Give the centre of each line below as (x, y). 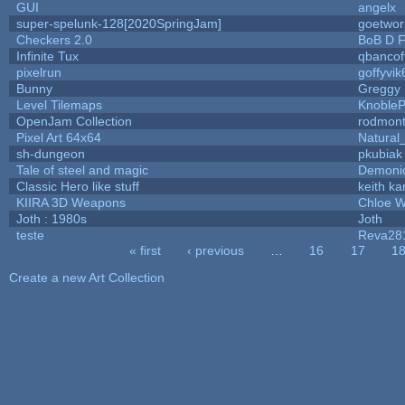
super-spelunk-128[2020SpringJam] (118, 23)
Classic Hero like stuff (77, 186)
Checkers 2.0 (54, 39)
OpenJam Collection (74, 121)
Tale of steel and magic (82, 170)
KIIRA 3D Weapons (71, 202)
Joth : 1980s (51, 218)
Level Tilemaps (59, 104)
